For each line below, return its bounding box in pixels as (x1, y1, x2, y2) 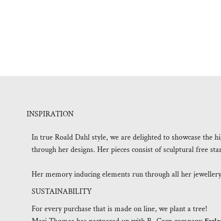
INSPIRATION (27, 109, 74, 120)
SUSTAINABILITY (32, 186, 92, 197)
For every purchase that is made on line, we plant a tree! (32, 204, 208, 215)
